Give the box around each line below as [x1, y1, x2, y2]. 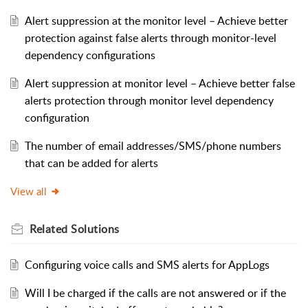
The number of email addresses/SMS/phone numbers [24, 137, 281, 153]
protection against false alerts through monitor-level [24, 30, 276, 45]
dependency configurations [24, 47, 155, 63]
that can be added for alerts [24, 155, 158, 170]
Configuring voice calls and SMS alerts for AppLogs [24, 256, 269, 272]
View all [10, 184, 47, 198]
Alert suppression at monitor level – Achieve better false [24, 75, 295, 91]
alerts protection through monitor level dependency [24, 92, 274, 108]
